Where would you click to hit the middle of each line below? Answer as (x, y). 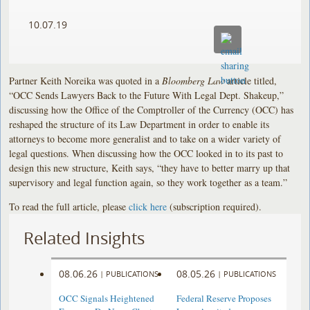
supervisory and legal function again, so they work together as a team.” (148, 182)
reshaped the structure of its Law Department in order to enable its (139, 124)
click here (148, 206)
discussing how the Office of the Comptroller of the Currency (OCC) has (152, 109)
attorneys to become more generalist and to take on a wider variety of (145, 138)
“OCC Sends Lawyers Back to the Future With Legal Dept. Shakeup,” (147, 95)
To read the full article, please (69, 206)
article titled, (251, 80)
